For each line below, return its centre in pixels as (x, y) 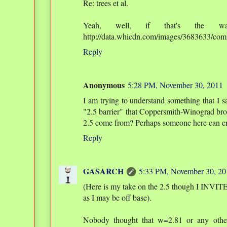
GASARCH (103, 171)
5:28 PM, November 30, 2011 (175, 85)
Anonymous (104, 85)
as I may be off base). (117, 198)
